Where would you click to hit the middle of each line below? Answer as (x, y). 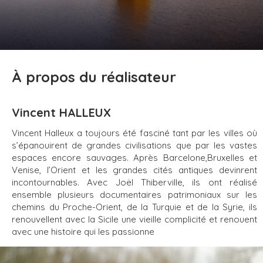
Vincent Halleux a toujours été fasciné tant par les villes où (134, 133)
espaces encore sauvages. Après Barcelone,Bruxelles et (134, 158)
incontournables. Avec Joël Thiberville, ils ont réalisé (134, 183)
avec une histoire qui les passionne (83, 232)
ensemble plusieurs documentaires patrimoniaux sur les (134, 195)
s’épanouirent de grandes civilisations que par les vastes (134, 146)
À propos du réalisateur (94, 77)
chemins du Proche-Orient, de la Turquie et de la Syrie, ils (134, 207)
